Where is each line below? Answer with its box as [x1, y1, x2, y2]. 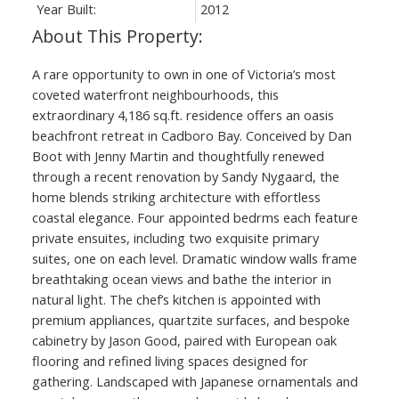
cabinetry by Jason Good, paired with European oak [31, 330, 337, 349]
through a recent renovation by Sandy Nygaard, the [31, 167, 339, 185]
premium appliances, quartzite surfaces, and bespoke [31, 310, 350, 329]
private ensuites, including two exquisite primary [31, 228, 319, 247]
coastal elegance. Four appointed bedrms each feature [31, 208, 358, 226]
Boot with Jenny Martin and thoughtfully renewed [31, 146, 324, 165]
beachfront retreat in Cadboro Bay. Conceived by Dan [31, 126, 352, 144]
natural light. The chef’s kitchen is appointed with [31, 289, 321, 308]
